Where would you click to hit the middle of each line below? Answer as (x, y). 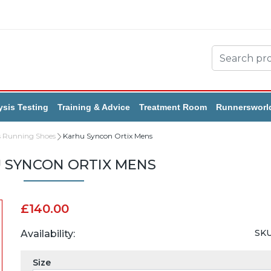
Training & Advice (94, 107)
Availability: (47, 233)
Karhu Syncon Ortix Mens (108, 135)
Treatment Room (173, 107)
